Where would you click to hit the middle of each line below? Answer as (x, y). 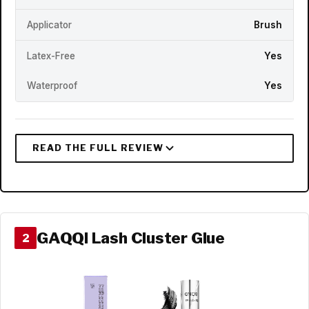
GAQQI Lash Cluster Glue (131, 238)
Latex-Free (51, 56)
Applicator (49, 24)
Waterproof (52, 86)
